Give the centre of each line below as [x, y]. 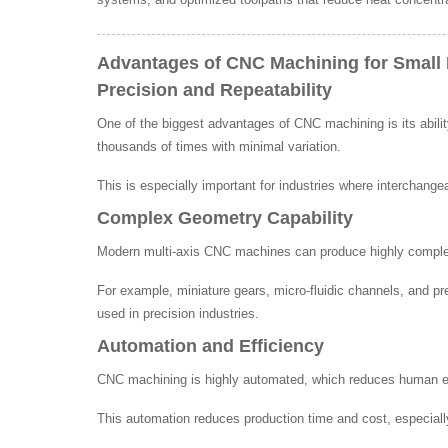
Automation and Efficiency [210, 345]
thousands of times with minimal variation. [219, 146]
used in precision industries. [178, 313]
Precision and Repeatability [214, 89]
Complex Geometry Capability [225, 217]
